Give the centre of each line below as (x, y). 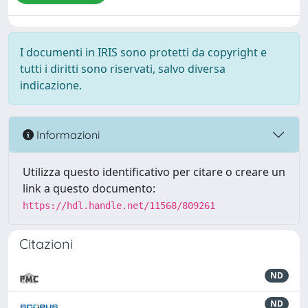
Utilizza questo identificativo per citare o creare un (154, 172)
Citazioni (46, 244)
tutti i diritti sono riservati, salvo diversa (123, 69)
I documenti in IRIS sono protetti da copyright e (143, 52)
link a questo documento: (89, 188)
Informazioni (67, 134)
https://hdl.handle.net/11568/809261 (119, 206)
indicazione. (51, 85)
